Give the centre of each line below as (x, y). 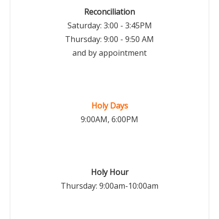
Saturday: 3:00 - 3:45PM (109, 25)
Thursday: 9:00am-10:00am (109, 186)
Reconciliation (109, 12)
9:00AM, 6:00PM (109, 119)
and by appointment (109, 53)
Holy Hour (109, 172)
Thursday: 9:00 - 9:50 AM (109, 39)
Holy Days (109, 106)
